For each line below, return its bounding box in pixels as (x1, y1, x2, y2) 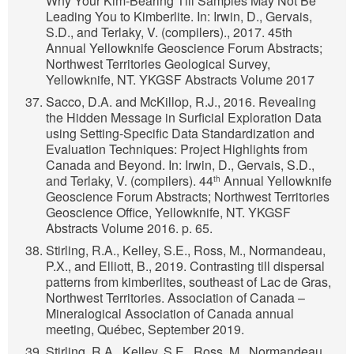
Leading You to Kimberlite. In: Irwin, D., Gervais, (46, 7, 312, 26)
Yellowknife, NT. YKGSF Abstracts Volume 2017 (46, 70, 314, 89)
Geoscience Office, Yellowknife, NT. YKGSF (46, 203, 291, 222)
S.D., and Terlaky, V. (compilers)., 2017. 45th (46, 23, 292, 42)
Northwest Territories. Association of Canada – (46, 288, 305, 307)
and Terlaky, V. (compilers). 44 (46, 171, 213, 190)
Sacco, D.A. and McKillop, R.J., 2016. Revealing (46, 92, 316, 111)
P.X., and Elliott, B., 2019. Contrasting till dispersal (46, 257, 325, 276)
